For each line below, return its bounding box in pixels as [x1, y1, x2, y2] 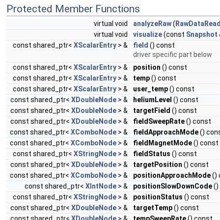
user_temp [133, 84, 168, 93]
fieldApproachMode [133, 128, 198, 136]
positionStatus [133, 192, 183, 201]
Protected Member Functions [6, 2, 140, 15]
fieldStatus [133, 149, 170, 158]
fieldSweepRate [133, 117, 185, 125]
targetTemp [133, 203, 172, 212]
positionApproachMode [133, 171, 211, 179]
